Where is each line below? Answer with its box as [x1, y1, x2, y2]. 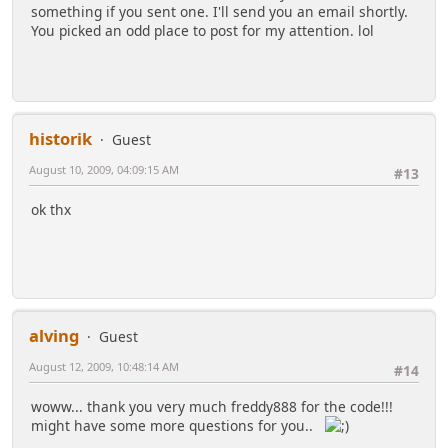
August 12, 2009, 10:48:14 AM [29, 359, 179, 375]
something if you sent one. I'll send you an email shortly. [31, 2, 408, 22]
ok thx [31, 200, 71, 220]
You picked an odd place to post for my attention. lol [31, 21, 374, 41]
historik [29, 127, 92, 151]
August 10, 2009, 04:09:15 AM [29, 162, 179, 178]
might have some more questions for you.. [31, 416, 325, 436]
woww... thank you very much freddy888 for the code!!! [31, 397, 397, 417]
